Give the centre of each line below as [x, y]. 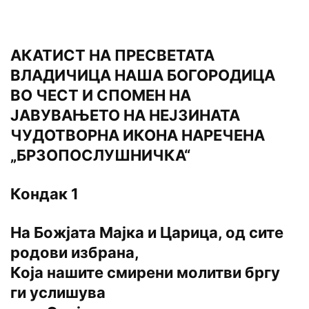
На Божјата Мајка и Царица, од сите [147, 233]
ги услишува [58, 293]
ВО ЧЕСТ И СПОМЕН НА [101, 96]
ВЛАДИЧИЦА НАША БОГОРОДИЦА [143, 76]
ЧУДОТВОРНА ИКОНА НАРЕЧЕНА [138, 136]
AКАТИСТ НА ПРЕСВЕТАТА [112, 56]
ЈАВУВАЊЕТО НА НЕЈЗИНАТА [125, 116]
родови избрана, [75, 253]
